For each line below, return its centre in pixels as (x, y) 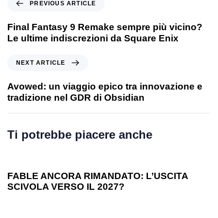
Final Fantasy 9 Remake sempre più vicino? (105, 27)
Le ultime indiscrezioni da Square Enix (93, 38)
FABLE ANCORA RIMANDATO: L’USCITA (98, 176)
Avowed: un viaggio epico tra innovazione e (105, 86)
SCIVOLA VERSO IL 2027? (66, 186)
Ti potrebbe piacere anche (80, 134)
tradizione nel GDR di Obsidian (76, 97)
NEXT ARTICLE (41, 63)
